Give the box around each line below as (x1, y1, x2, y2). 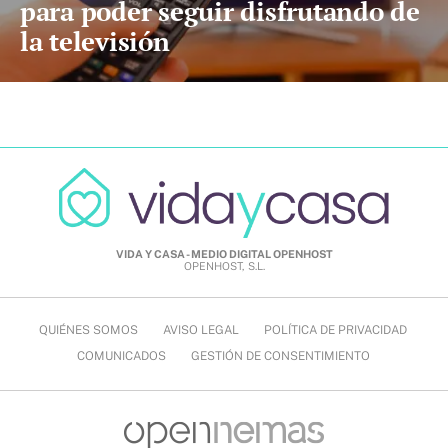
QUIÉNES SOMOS (39, 323, 138, 338)
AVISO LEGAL (163, 323, 239, 338)
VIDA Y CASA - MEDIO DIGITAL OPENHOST (115, 248, 333, 261)
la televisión (20, 24, 170, 59)
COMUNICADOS (76, 349, 166, 364)
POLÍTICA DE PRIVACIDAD (264, 323, 407, 338)
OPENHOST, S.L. (183, 260, 265, 273)
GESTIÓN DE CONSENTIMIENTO (190, 349, 370, 364)
